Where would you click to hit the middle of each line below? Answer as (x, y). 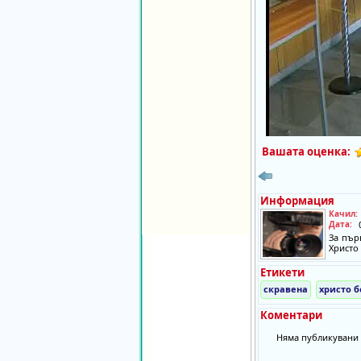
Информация (297, 201)
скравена (285, 289)
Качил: (343, 214)
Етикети (282, 272)
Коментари (291, 315)
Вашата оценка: (306, 151)
